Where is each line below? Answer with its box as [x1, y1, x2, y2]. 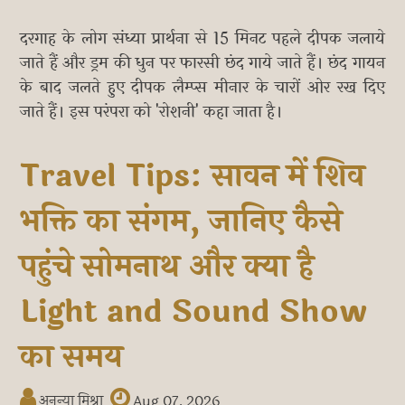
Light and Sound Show [20, 287, 368, 335]
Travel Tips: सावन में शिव [20, 152, 365, 200]
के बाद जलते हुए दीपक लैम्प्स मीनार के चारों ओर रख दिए [20, 74, 385, 100]
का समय [20, 333, 124, 381]
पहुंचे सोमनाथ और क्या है [20, 242, 315, 290]
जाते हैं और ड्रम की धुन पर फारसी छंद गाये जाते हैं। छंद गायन [20, 50, 385, 76]
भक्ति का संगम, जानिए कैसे [20, 197, 343, 245]
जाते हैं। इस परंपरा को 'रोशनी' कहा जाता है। [20, 99, 284, 125]
